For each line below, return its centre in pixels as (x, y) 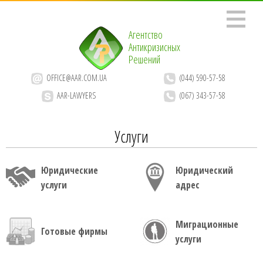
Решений (145, 59)
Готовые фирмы (74, 231)
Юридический (204, 170)
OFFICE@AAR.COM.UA (76, 77)
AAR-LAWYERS (76, 95)
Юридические (70, 170)
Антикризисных (155, 47)
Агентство (146, 35)
